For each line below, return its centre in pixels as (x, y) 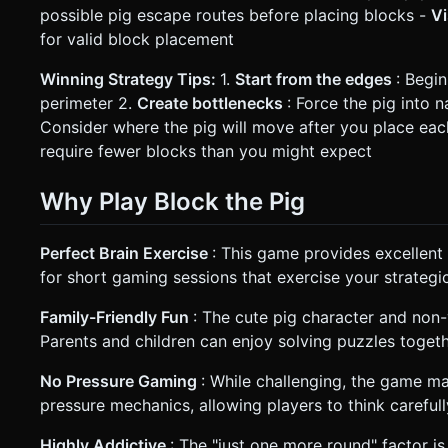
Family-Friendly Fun (116, 316)
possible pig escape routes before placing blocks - (235, 14)
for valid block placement (137, 38)
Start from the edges (315, 78)
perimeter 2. (88, 102)
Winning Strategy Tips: (130, 78)
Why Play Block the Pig (172, 201)
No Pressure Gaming (120, 380)
